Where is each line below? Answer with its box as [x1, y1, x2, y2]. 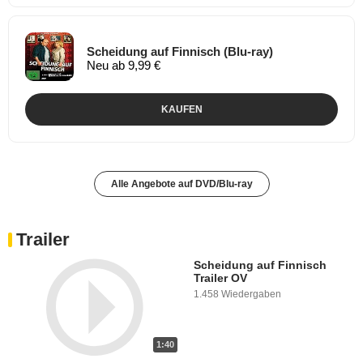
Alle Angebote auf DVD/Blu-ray [110, 177, 253, 190]
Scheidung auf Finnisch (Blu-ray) [87, 45, 273, 59]
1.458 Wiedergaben [194, 288, 281, 300]
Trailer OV [194, 271, 247, 284]
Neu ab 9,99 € [87, 58, 160, 73]
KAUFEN [160, 103, 203, 115]
